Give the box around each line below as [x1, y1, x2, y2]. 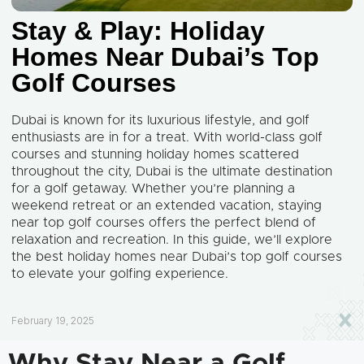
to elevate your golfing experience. [11, 267, 228, 281]
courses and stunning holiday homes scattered [11, 148, 299, 162]
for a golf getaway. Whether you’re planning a [11, 182, 295, 196]
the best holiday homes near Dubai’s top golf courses [11, 250, 342, 264]
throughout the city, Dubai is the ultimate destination [11, 165, 332, 179]
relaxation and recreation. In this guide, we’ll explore [11, 233, 332, 247]
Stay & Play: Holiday [11, 16, 265, 46]
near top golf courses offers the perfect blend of [11, 216, 316, 230]
